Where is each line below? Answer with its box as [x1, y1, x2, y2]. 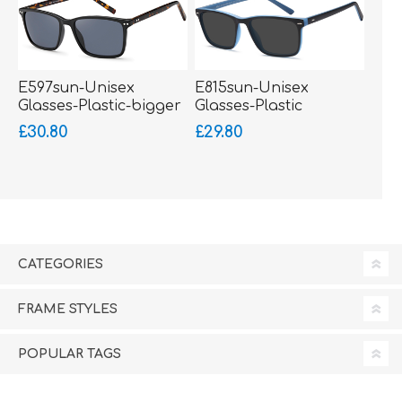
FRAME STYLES [18, 301, 118, 316]
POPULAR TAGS [18, 346, 121, 361]
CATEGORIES [18, 257, 103, 271]
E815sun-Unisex [194, 79, 309, 96]
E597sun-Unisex [18, 79, 135, 96]
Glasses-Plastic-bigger [18, 97, 181, 114]
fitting [18, 115, 60, 132]
